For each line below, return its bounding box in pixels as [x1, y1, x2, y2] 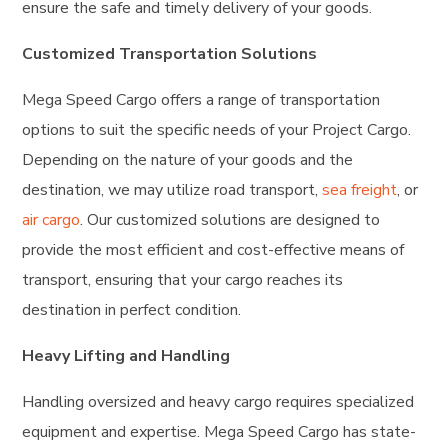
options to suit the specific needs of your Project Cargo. [22, 118, 412, 141]
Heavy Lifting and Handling [22, 344, 231, 367]
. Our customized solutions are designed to [80, 208, 381, 231]
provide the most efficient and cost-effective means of [22, 238, 405, 261]
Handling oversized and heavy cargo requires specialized [22, 390, 415, 413]
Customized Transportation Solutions [22, 42, 318, 65]
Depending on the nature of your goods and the [22, 148, 354, 171]
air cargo [22, 208, 81, 231]
